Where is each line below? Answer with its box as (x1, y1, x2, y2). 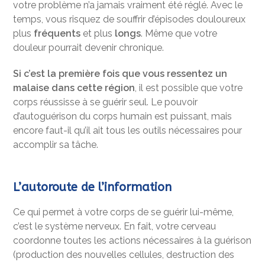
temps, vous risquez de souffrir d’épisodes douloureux (13, 14, 246, 25)
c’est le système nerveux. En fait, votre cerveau (13, 221, 216, 232)
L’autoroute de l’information (13, 180, 172, 195)
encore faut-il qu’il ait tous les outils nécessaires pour (13, 125, 243, 137)
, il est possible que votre (135, 82, 243, 94)
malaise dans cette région (13, 82, 135, 94)
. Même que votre (141, 28, 218, 40)
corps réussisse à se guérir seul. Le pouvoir (13, 96, 198, 108)
